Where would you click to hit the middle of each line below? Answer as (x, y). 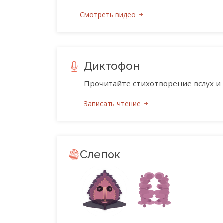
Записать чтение (113, 104)
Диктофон (112, 66)
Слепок (100, 155)
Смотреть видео (109, 15)
